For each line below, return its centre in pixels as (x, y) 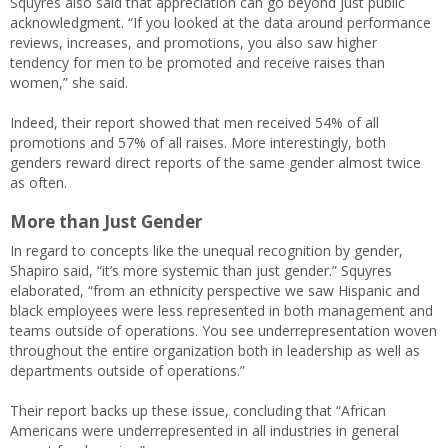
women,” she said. (69, 82)
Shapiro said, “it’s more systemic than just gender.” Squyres (201, 270)
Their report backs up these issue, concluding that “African (198, 410)
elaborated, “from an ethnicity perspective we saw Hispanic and (215, 290)
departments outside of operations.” (127, 370)
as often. (38, 182)
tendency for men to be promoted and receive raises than (197, 62)
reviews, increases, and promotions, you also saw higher (193, 42)
